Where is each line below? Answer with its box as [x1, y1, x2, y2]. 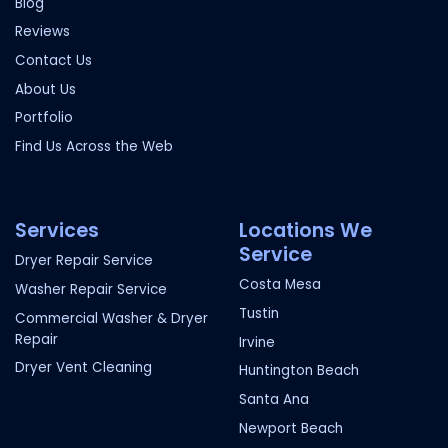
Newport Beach [239, 418, 344, 438]
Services [15, 216, 100, 244]
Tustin [239, 303, 280, 323]
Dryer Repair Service [15, 251, 154, 271]
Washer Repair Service [15, 279, 168, 299]
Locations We [239, 216, 373, 244]
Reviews [15, 22, 71, 42]
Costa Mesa [239, 275, 322, 295]
